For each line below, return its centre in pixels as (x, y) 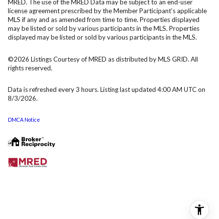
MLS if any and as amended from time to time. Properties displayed (104, 20)
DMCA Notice (24, 119)
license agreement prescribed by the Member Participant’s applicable (107, 11)
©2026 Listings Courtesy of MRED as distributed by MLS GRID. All (103, 59)
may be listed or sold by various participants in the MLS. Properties (104, 29)
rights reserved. (30, 68)
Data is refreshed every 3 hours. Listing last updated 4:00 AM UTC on (107, 90)
